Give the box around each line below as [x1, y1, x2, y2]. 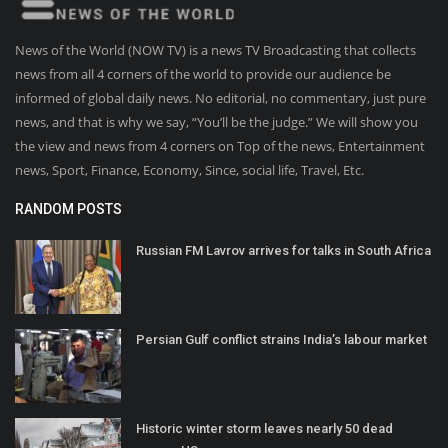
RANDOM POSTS [15, 200, 122, 217]
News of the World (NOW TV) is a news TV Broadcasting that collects [15, 40, 416, 59]
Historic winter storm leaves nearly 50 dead [136, 420, 393, 436]
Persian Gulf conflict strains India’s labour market [136, 331, 427, 347]
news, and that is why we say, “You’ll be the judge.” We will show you [15, 112, 418, 131]
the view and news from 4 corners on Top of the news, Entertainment [15, 136, 425, 155]
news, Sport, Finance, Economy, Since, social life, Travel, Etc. [15, 160, 364, 179]
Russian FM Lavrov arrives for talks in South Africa [136, 242, 431, 258]
